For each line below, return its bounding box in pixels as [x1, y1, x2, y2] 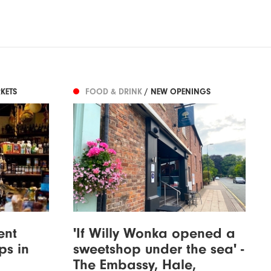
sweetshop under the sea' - [73, 240, 244, 258]
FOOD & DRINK [85, 87, 145, 97]
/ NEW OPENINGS [144, 87, 211, 97]
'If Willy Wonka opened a [73, 224, 235, 242]
